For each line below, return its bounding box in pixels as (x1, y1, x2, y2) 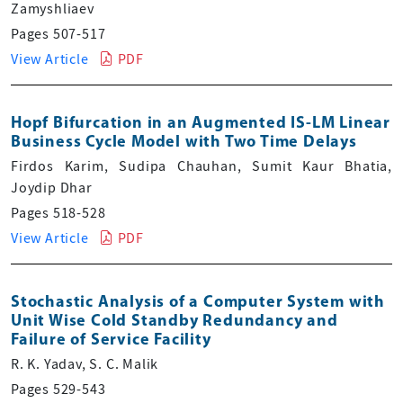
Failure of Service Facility (11, 331, 211, 349)
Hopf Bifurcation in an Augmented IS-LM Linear (11, 114, 390, 132)
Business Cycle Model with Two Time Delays (11, 133, 357, 151)
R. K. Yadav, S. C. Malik (11, 354, 159, 373)
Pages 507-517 (11, 24, 106, 43)
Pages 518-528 (11, 203, 106, 222)
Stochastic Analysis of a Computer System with (11, 293, 385, 311)
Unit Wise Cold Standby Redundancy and (11, 312, 338, 330)
